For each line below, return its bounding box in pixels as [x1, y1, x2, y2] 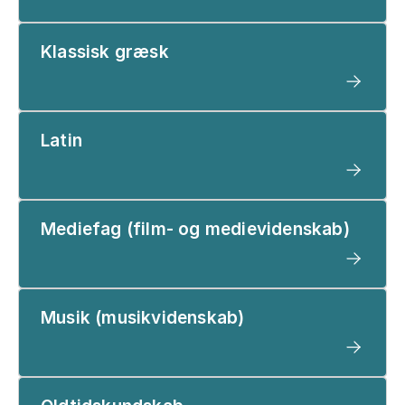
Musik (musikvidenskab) [41, 306, 245, 328]
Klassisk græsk [41, 41, 169, 62]
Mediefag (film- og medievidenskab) [41, 218, 350, 240]
